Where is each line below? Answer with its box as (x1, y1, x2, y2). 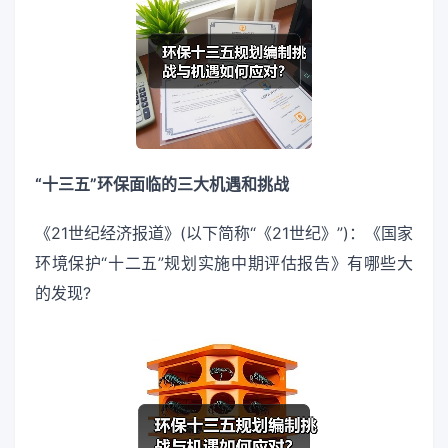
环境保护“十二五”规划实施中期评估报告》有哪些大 (35, 252, 413, 273)
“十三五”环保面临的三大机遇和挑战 (35, 173, 289, 194)
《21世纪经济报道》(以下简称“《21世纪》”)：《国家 (35, 222, 413, 243)
